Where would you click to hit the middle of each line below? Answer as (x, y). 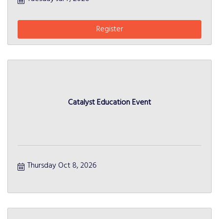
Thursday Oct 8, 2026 (62, 166)
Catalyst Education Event (109, 102)
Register (109, 30)
